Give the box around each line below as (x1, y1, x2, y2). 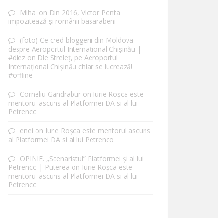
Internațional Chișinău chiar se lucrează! (8, 62, 132, 71)
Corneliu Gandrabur (20, 90, 81, 99)
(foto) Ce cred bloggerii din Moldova (20, 36, 133, 45)
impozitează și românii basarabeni (8, 17, 116, 26)
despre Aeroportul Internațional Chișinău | (8, 44, 141, 54)
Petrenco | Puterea (8, 163, 70, 172)
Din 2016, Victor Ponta (49, 8, 120, 17)
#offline (8, 71, 33, 80)
